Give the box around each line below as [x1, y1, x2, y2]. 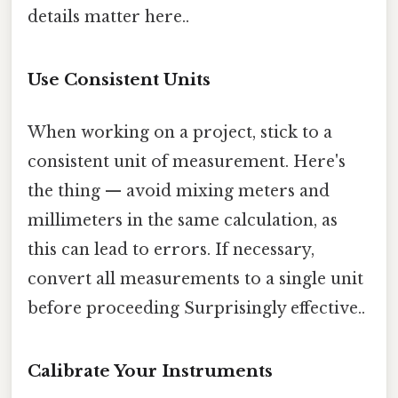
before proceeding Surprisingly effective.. [28, 298, 365, 319]
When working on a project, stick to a [28, 123, 332, 143]
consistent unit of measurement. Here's [28, 152, 346, 172]
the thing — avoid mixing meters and [28, 181, 330, 202]
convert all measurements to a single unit [28, 269, 363, 290]
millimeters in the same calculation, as [28, 211, 338, 231]
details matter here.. [28, 7, 189, 28]
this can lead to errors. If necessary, [28, 240, 314, 260]
